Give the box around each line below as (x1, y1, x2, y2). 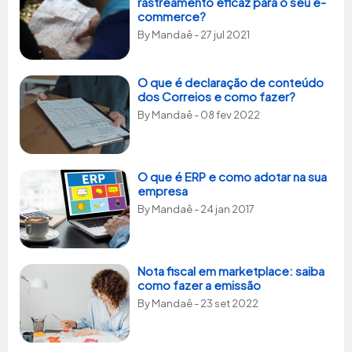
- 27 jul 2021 (192, 27, 250, 41)
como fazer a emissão (137, 277, 261, 292)
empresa (137, 182, 188, 198)
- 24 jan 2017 (192, 202, 255, 215)
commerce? (137, 8, 206, 24)
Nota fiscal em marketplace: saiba (137, 262, 324, 278)
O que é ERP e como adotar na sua (137, 168, 327, 184)
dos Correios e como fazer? (137, 88, 295, 104)
